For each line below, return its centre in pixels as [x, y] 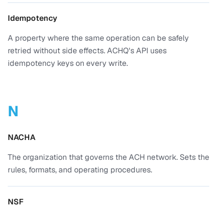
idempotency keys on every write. [68, 63]
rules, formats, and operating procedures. [80, 170]
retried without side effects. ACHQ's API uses [87, 51]
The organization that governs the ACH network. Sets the [108, 157]
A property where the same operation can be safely [98, 38]
